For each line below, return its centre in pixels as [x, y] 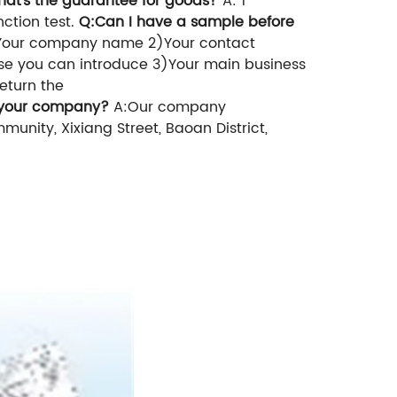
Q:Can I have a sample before [187, 23]
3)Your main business [229, 65]
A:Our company [170, 108]
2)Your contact [202, 44]
